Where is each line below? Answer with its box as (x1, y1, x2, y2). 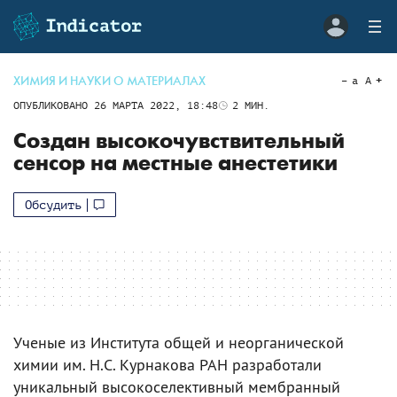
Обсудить (25, 198, 82, 212)
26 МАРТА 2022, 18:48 (94, 99, 218, 112)
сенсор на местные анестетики (13, 151, 338, 176)
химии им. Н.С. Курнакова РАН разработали (13, 354, 322, 375)
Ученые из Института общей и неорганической (13, 332, 344, 353)
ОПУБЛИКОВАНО (13, 99, 94, 112)
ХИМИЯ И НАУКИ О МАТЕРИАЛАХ (13, 74, 206, 89)
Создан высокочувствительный (13, 128, 345, 154)
